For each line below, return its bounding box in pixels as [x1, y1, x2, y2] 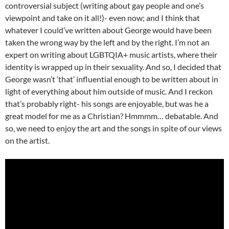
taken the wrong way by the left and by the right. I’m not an [5, 37, 210, 48]
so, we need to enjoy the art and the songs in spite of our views [5, 123, 222, 133]
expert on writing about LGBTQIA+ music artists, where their [5, 50, 217, 60]
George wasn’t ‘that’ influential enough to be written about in [5, 74, 218, 84]
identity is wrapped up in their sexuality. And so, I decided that [5, 62, 221, 72]
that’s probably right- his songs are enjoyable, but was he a [5, 99, 209, 109]
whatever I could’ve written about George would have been [5, 25, 212, 35]
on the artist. [5, 135, 50, 146]
